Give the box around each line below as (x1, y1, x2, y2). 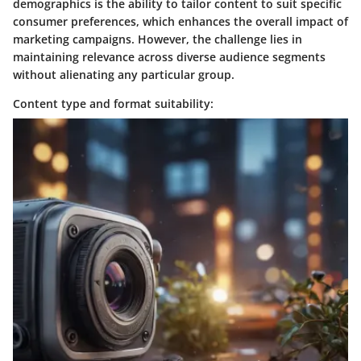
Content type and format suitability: (13, 96, 214, 112)
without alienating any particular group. (13, 67, 234, 83)
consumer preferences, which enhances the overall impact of (13, 14, 348, 30)
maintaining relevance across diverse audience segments (13, 49, 326, 65)
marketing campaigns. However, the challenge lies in (13, 31, 302, 48)
